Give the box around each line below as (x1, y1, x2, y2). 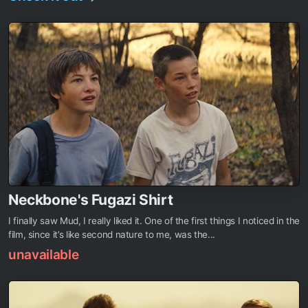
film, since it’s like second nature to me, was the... (8, 229, 215, 241)
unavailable (8, 247, 79, 263)
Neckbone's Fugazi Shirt (8, 191, 173, 209)
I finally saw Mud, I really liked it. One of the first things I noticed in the (8, 215, 300, 227)
